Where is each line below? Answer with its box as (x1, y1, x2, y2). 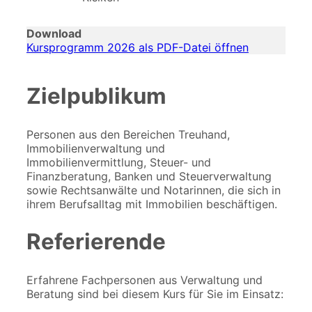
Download (26, 26, 81, 41)
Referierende (26, 228, 166, 256)
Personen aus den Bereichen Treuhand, (26, 127, 230, 142)
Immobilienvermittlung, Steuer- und (26, 155, 211, 170)
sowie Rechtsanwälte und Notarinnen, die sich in (26, 183, 281, 198)
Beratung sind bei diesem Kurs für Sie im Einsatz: (26, 287, 283, 302)
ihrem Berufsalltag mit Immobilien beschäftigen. (26, 197, 277, 212)
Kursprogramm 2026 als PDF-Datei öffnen (26, 40, 249, 55)
